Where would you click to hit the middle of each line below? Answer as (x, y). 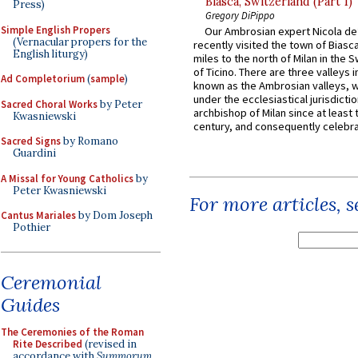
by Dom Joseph (114, 215)
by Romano (89, 141)
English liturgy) (50, 54)
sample (107, 79)
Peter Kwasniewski (60, 190)
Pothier (32, 227)
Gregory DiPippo (240, 16)
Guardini (34, 153)
